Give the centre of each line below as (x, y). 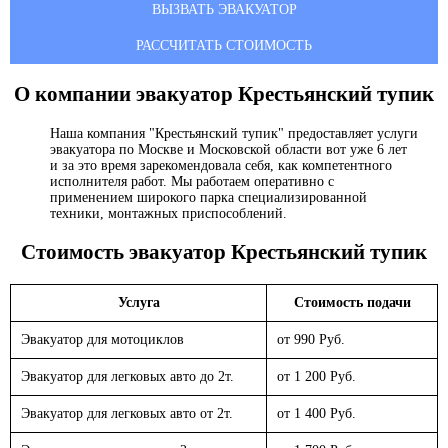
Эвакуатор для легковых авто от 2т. (127, 413)
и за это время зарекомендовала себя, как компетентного (221, 165)
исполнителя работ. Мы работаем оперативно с (192, 181)
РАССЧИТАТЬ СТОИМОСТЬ (224, 45)
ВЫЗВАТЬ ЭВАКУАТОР (224, 9)
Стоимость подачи (352, 302)
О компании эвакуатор (126, 94)
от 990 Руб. (311, 339)
